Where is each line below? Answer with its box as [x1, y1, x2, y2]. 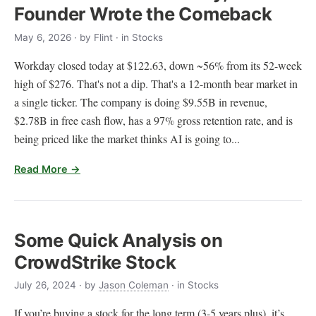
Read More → [14, 162, 80, 175]
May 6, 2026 [14, 31, 71, 43]
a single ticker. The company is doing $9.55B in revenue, [14, 94, 267, 109]
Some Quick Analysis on [14, 229, 223, 251]
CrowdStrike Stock [14, 250, 176, 273]
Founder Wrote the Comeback [14, 3, 272, 25]
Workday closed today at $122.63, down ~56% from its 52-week [14, 57, 302, 73]
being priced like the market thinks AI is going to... [14, 130, 240, 146]
